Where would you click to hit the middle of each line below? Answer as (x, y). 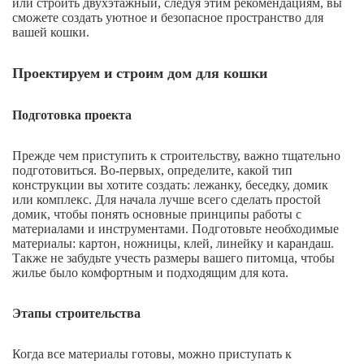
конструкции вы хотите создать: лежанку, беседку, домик (170, 185)
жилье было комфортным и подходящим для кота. (150, 273)
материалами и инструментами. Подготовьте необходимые (175, 229)
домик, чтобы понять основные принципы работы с (157, 214)
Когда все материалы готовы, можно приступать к (152, 354)
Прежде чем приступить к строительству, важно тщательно (176, 156)
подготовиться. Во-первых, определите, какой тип (152, 171)
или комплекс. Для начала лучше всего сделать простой (167, 200)
